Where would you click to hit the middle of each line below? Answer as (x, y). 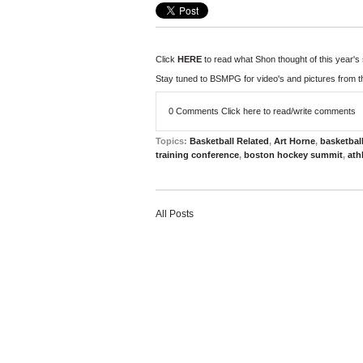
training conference (197, 155)
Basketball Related (229, 141)
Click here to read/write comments (288, 111)
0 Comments (195, 111)
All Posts (175, 214)
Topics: (173, 141)
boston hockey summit (293, 155)
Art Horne (295, 141)
